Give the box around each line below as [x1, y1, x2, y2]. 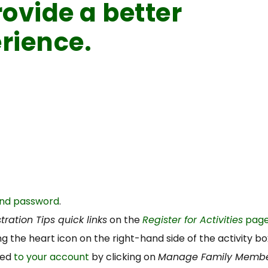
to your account [14, 250, 90, 264]
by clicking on [89, 250, 159, 264]
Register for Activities [142, 212, 243, 227]
